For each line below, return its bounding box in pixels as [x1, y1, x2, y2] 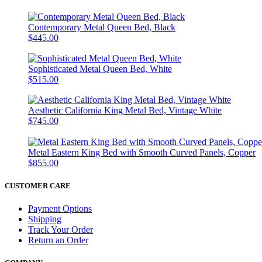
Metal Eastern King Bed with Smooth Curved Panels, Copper [28, 147, 256, 157]
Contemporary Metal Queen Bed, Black [28, 22, 175, 32]
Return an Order [28, 235, 88, 245]
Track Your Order [28, 224, 93, 235]
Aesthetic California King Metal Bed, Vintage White [28, 105, 222, 116]
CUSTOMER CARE [5, 181, 71, 190]
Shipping [28, 213, 61, 224]
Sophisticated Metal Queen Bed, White [28, 63, 172, 74]
